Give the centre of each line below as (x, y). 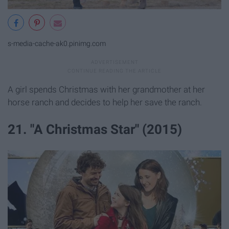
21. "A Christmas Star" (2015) (95, 130)
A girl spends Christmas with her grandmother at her (106, 90)
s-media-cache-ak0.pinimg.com (57, 43)
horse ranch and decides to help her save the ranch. (105, 102)
